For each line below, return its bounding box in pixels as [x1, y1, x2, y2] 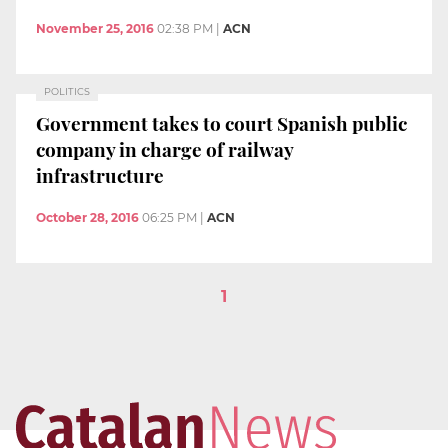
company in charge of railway [36, 136, 294, 163]
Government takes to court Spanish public [36, 110, 407, 137]
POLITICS [44, 85, 90, 97]
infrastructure [36, 162, 164, 189]
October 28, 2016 [36, 209, 139, 225]
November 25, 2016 [36, 20, 154, 36]
